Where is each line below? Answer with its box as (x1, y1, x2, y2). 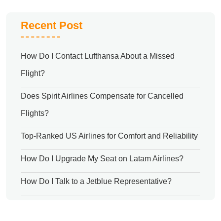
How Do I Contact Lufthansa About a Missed (21, 52, 175, 61)
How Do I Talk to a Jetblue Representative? (21, 177, 172, 186)
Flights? (21, 109, 49, 118)
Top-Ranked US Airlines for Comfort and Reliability (21, 132, 198, 141)
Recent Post (21, 19, 82, 32)
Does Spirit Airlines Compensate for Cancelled (21, 92, 184, 101)
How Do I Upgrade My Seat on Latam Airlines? (21, 154, 184, 163)
